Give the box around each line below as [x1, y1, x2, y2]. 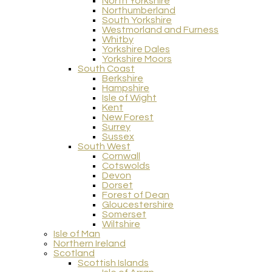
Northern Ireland [53, 239, 126, 249]
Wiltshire [102, 219, 140, 229]
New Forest [102, 112, 154, 123]
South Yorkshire [102, 15, 172, 25]
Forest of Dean [102, 190, 169, 200]
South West [78, 141, 131, 152]
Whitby [102, 35, 134, 45]
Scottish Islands [78, 258, 149, 268]
